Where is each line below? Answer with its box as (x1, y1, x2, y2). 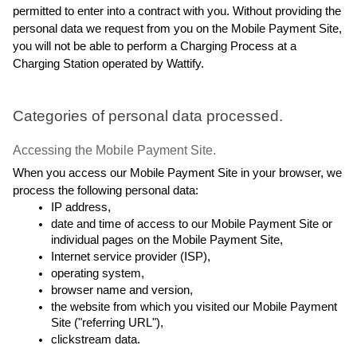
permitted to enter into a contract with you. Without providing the (13, 4, 341, 18)
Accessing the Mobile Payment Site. (13, 143, 216, 157)
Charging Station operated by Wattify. (13, 57, 204, 70)
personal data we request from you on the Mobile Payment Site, (13, 22, 342, 35)
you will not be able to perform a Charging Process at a (13, 39, 296, 53)
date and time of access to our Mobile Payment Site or (51, 218, 332, 231)
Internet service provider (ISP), (51, 250, 210, 264)
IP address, (51, 201, 111, 214)
